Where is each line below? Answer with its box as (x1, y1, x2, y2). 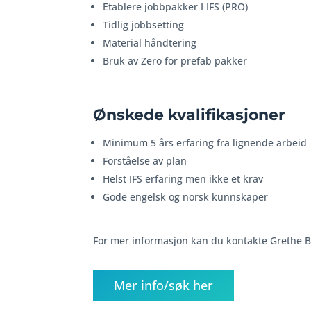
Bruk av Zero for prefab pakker (103, 54, 248, 67)
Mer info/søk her (114, 277, 214, 294)
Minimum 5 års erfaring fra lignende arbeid (103, 136, 308, 149)
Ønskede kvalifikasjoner (93, 106, 285, 124)
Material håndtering (103, 36, 197, 49)
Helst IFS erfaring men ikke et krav (103, 172, 264, 185)
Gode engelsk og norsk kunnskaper (103, 190, 269, 203)
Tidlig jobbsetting (103, 18, 185, 31)
